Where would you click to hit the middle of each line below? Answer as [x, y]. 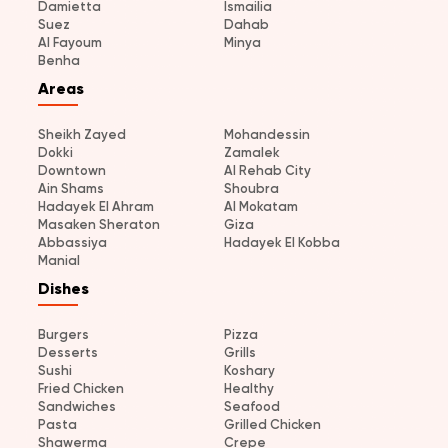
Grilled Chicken [272, 425]
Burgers [63, 335]
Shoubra [251, 189]
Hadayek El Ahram [96, 207]
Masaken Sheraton [99, 225]
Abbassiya [72, 243]
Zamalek [252, 153]
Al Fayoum [70, 43]
